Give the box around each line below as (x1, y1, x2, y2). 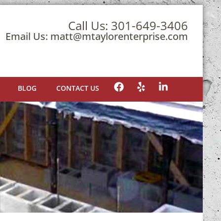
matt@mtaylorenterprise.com (50, 30, 188, 43)
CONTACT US (56, 83, 99, 93)
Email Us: (5, 30, 50, 43)
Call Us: (68, 17, 111, 34)
